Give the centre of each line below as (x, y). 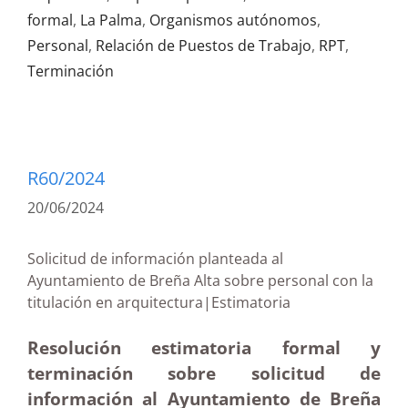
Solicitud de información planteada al (155, 259)
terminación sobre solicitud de (204, 373)
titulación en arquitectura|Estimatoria (197, 302)
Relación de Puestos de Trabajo (204, 46)
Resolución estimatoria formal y (204, 347)
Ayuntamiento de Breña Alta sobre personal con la (200, 280)
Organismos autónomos (233, 20)
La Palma (111, 20)
